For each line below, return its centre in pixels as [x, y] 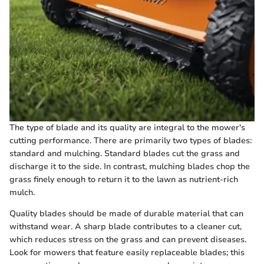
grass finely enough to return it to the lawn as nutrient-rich [124, 179]
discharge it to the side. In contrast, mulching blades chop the [130, 166]
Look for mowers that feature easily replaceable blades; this [127, 253]
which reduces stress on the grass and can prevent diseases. [128, 240]
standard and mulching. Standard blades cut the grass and [125, 154]
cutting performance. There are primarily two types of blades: [131, 141]
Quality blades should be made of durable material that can [126, 214]
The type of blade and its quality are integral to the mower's [127, 128]
